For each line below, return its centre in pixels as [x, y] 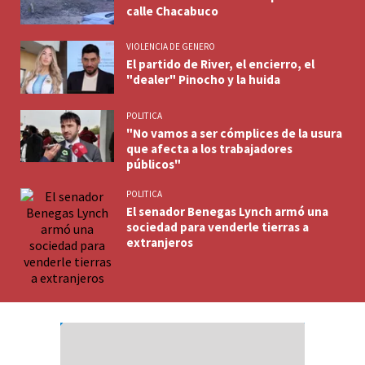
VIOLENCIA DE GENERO [171, 47]
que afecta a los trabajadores [209, 148]
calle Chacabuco [172, 11]
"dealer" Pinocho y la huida [203, 80]
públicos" [154, 164]
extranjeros [160, 242]
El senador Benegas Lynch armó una [227, 211]
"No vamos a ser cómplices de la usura [234, 133]
